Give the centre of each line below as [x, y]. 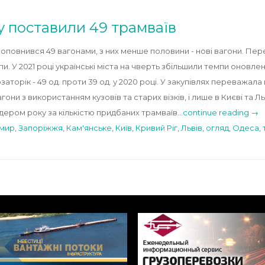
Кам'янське [89, 128]
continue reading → [221, 112]
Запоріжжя [41, 128]
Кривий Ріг [156, 128]
